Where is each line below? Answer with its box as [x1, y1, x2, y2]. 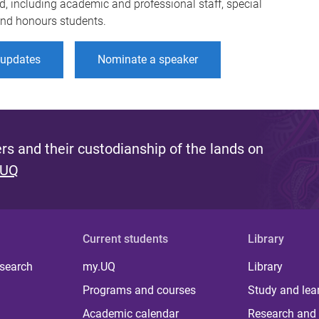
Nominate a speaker [98, 52, 198, 66]
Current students [83, 231, 169, 246]
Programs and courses [83, 283, 197, 297]
